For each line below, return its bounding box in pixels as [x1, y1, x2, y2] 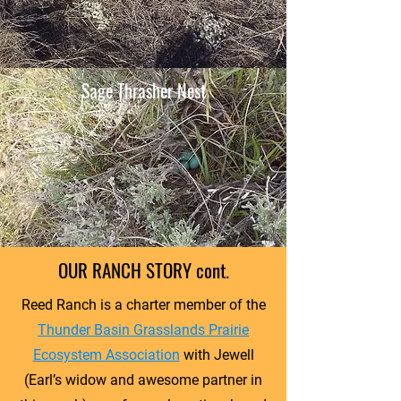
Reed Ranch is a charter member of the [21, 295, 266, 313]
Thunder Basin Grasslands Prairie [38, 320, 249, 338]
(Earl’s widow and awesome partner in [24, 371, 262, 388]
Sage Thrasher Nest [81, 76, 206, 104]
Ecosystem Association [32, 346, 180, 363]
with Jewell [179, 346, 254, 363]
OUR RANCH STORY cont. [57, 255, 229, 284]
